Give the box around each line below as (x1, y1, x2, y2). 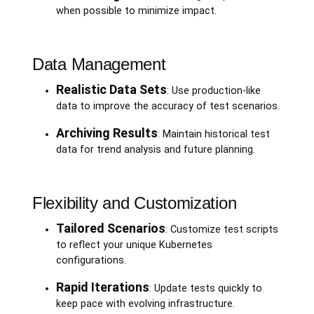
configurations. (55, 254, 126, 266)
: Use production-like (166, 84, 261, 97)
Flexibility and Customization (32, 193, 237, 212)
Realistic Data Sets (55, 81, 167, 97)
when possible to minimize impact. (55, 4, 217, 17)
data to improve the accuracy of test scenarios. (55, 100, 280, 112)
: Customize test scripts (165, 223, 278, 235)
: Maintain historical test (157, 128, 270, 140)
